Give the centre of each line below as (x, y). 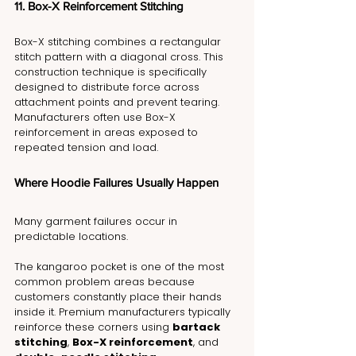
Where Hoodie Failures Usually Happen (116, 182)
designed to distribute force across (108, 87)
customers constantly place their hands (120, 296)
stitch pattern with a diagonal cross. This (120, 56)
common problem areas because (106, 281)
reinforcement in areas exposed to (108, 132)
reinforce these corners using (93, 327)
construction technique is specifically (112, 72)
